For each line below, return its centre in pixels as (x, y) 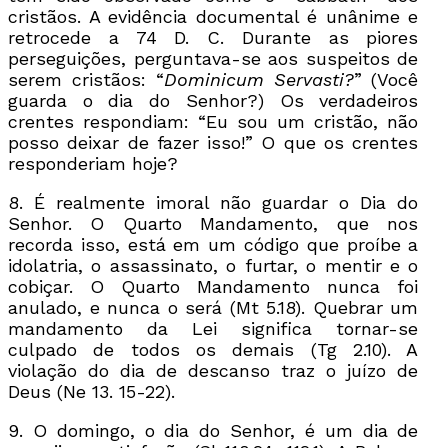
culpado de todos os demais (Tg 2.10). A (213, 349)
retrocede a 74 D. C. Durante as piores (213, 37)
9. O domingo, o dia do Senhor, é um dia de (213, 430)
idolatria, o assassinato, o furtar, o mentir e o (213, 265)
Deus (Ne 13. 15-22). (91, 391)
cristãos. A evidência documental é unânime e (213, 16)
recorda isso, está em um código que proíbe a (213, 244)
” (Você (386, 79)
